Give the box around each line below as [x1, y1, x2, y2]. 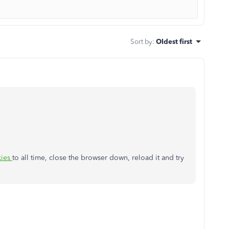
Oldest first [156, 37, 192, 45]
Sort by [130, 37, 152, 45]
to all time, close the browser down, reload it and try [12, 153, 184, 162]
